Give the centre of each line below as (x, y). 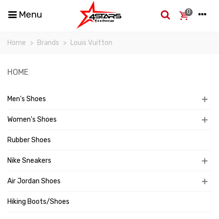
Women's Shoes (32, 120)
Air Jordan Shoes (34, 181)
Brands (48, 43)
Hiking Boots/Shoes (38, 202)
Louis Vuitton (91, 43)
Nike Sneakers (29, 161)
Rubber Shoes (29, 140)
